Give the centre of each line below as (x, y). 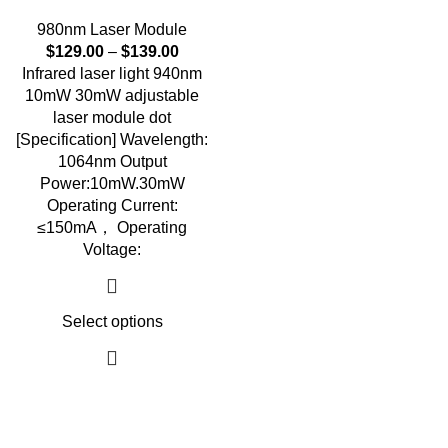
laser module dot (112, 117)
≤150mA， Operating (112, 227)
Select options (112, 321)
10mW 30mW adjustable (112, 95)
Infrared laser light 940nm (112, 73)
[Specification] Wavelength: (112, 139)
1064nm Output (112, 161)
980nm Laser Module (112, 29)
